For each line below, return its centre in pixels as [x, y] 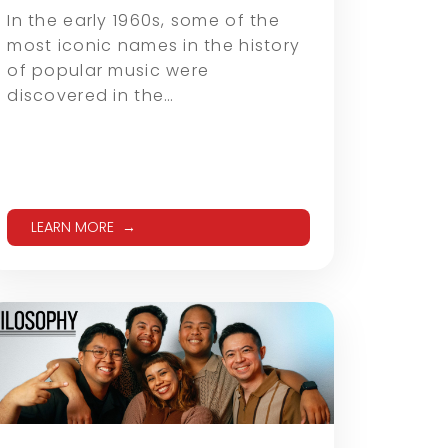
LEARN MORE [73, 226]
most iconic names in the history [154, 45]
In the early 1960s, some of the [143, 20]
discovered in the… [91, 95]
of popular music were [108, 70]
